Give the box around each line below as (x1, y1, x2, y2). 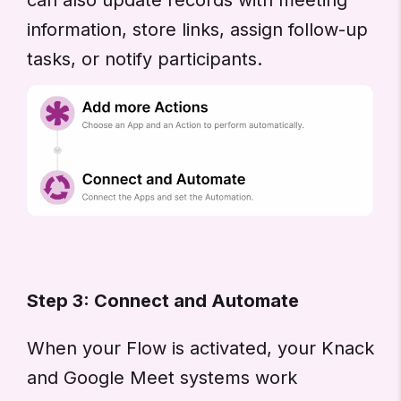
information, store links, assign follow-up (27, 18, 368, 40)
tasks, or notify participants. (27, 47, 262, 70)
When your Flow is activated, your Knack (27, 337, 374, 360)
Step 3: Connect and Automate (27, 290, 299, 312)
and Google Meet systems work (27, 367, 297, 389)
